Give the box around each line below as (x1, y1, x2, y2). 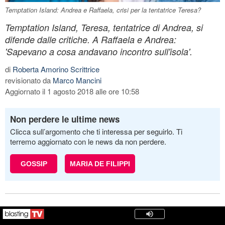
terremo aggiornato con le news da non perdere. (10, 136, 166, 147)
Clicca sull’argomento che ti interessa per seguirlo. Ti (10, 126, 182, 137)
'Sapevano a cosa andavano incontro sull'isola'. (5, 45, 192, 58)
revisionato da (5, 74, 53, 85)
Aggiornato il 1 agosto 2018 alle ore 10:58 (5, 85, 139, 96)
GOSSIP (20, 159, 47, 168)
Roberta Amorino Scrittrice (13, 63, 99, 74)
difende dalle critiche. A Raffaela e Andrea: (5, 33, 176, 46)
